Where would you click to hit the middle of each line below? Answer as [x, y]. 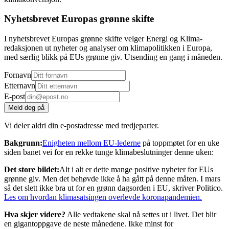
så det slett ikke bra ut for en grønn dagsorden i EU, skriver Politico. [113, 188]
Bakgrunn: [23, 143]
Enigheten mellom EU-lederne [91, 143]
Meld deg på [26, 108]
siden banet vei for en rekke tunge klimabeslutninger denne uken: [109, 152]
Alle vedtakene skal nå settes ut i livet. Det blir [141, 215]
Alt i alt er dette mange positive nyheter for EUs [136, 170]
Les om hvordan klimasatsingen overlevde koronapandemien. [103, 197]
